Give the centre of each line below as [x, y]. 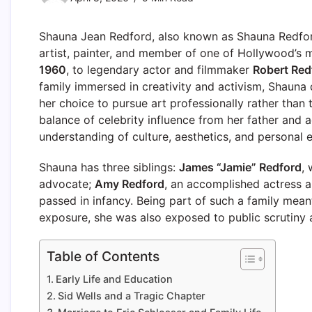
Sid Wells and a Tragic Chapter [131, 295]
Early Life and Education [114, 279]
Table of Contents [103, 256]
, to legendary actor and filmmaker [159, 69]
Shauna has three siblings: [109, 167]
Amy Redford [130, 184]
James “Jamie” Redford [240, 167]
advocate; [67, 184]
